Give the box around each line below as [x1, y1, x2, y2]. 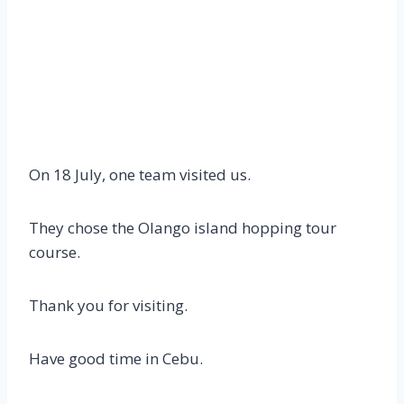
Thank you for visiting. [29, 295, 188, 316]
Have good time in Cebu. [29, 348, 203, 369]
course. [29, 242, 80, 262]
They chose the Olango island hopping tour [29, 217, 336, 238]
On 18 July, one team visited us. [29, 164, 251, 185]
